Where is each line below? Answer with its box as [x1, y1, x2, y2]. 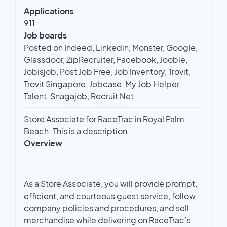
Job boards [24, 30, 67, 41]
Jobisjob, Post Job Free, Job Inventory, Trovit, [24, 66, 191, 78]
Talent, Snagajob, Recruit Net [24, 91, 134, 102]
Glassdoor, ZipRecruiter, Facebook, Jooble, [24, 54, 187, 65]
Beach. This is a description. [24, 126, 130, 137]
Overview [24, 138, 62, 149]
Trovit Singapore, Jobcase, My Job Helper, [24, 79, 181, 90]
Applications [24, 6, 73, 17]
